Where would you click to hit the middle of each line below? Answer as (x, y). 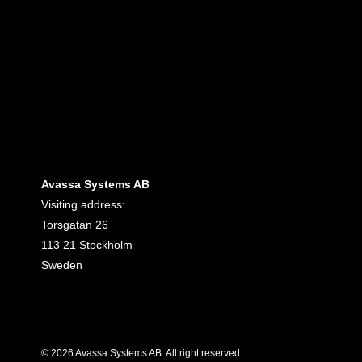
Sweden (62, 265)
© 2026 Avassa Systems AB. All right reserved (141, 354)
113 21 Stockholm (87, 245)
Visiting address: (83, 205)
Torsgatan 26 (75, 225)
